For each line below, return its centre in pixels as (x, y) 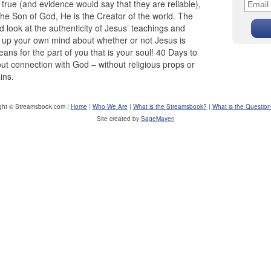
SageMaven (158, 119)
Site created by (119, 119)
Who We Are (110, 106)
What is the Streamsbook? (170, 106)
